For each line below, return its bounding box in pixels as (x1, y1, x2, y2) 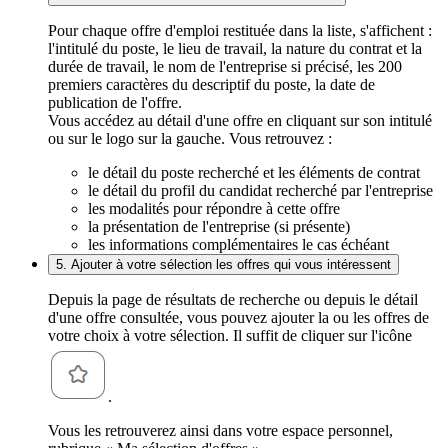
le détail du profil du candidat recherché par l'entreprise (88, 181, 433, 199)
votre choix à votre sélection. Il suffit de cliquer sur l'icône (48, 326, 416, 344)
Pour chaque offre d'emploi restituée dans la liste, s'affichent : (48, 21, 432, 39)
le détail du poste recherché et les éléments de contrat (88, 163, 420, 181)
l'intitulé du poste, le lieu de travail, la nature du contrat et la (48, 39, 422, 57)
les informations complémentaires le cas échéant (88, 235, 389, 253)
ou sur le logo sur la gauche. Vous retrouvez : (48, 129, 332, 147)
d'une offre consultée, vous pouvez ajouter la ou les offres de (48, 308, 429, 326)
